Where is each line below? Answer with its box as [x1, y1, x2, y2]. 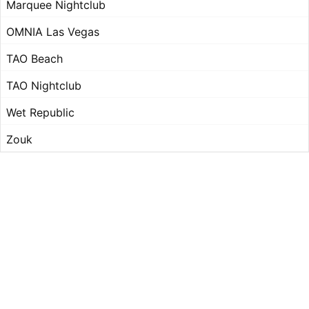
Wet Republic [6, 106, 74, 120]
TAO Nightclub [6, 79, 81, 93]
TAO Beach [6, 52, 63, 66]
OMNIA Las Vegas [6, 25, 99, 39]
